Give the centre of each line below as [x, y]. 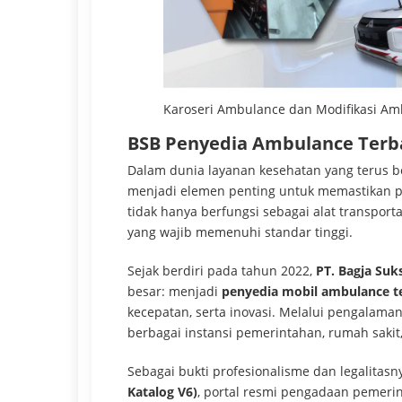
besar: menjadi [175, 291]
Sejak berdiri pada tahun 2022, [222, 270]
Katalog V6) [162, 391]
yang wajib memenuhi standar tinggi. [240, 232]
